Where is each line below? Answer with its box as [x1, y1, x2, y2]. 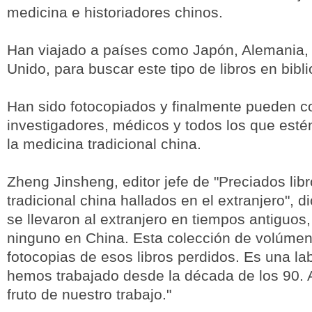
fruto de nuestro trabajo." [7, 286, 171, 302]
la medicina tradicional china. [7, 136, 201, 152]
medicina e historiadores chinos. [7, 4, 223, 20]
